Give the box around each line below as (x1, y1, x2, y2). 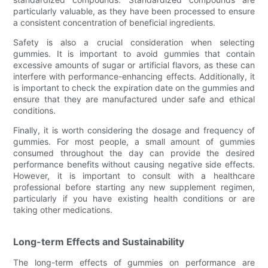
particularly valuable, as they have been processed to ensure (13, 5, 255, 16)
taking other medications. (13, 204, 113, 215)
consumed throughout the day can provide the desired (13, 147, 255, 158)
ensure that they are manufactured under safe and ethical (13, 93, 255, 104)
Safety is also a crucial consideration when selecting (13, 36, 255, 47)
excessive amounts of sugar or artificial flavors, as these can (13, 59, 255, 70)
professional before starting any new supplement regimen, (13, 181, 255, 192)
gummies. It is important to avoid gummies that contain (13, 48, 255, 59)
